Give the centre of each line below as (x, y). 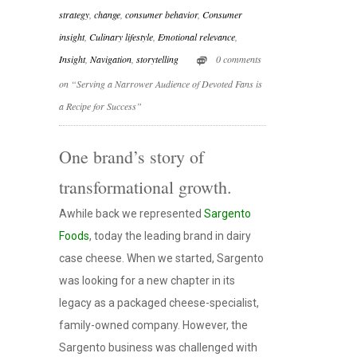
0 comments (239, 59)
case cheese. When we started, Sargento (161, 258)
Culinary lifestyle (121, 37)
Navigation (111, 59)
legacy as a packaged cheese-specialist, (159, 302)
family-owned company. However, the (153, 325)
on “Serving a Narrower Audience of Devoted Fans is (161, 83)
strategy (74, 15)
